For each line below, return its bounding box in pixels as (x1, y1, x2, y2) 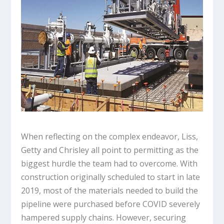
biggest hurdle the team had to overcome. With (21, 158, 198, 169)
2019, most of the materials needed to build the (21, 185, 198, 196)
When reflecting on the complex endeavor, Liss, (21, 131, 198, 142)
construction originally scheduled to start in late (21, 171, 200, 183)
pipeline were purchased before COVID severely (21, 198, 200, 210)
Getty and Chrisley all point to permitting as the (21, 144, 199, 156)
